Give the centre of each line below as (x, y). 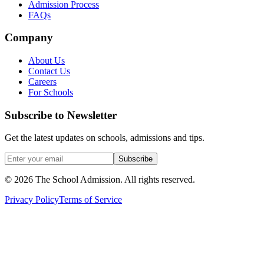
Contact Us (49, 71)
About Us (47, 60)
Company (29, 38)
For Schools (51, 92)
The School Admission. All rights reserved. (114, 180)
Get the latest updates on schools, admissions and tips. (105, 138)
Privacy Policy (32, 200)
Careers (42, 81)
